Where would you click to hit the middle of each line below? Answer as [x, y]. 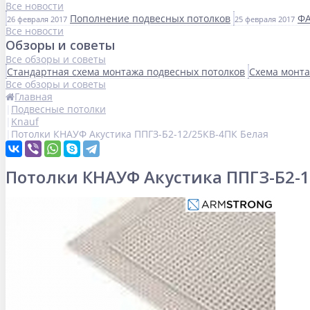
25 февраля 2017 [265, 19]
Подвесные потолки [58, 109]
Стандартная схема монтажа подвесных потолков [126, 72]
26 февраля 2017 [37, 19]
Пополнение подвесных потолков [150, 18]
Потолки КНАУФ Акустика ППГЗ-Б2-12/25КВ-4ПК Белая [140, 134]
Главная [34, 97]
